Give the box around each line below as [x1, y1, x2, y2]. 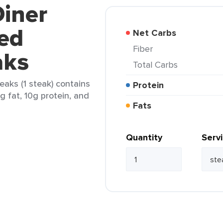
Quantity [126, 131, 162, 144]
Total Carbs [137, 58, 178, 71]
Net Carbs [139, 26, 176, 39]
